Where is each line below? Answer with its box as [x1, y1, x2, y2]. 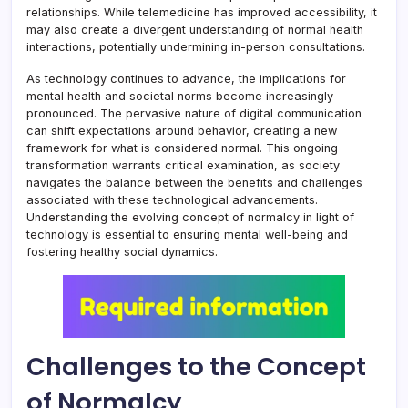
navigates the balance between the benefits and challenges [26, 176, 362, 190]
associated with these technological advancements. [26, 193, 318, 208]
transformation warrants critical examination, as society [26, 158, 340, 173]
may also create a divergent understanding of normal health [26, 23, 363, 37]
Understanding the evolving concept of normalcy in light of [26, 210, 354, 225]
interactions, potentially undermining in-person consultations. [26, 40, 365, 55]
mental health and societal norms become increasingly [26, 89, 333, 104]
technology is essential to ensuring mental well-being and [26, 228, 348, 242]
